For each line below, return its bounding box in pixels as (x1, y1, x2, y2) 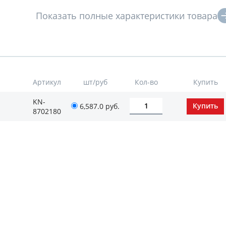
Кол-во (134, 77, 158, 87)
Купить (193, 77, 218, 87)
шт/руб (83, 77, 107, 87)
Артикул (33, 77, 61, 87)
